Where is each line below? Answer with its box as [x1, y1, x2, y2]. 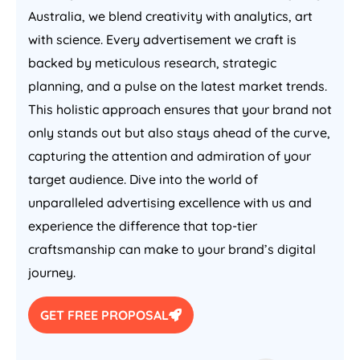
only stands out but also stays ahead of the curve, [28, 125, 330, 141]
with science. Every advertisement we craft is [28, 31, 297, 48]
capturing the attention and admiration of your [28, 148, 311, 165]
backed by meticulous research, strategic [28, 55, 276, 72]
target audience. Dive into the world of [28, 171, 258, 188]
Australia [28, 8, 82, 25]
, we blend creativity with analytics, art [82, 8, 313, 25]
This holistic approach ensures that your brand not [28, 101, 332, 118]
